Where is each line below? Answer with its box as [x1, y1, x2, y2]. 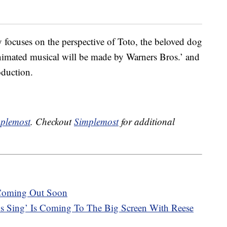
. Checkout [30, 115, 74, 128]
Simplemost [74, 115, 119, 128]
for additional [119, 115, 175, 128]
